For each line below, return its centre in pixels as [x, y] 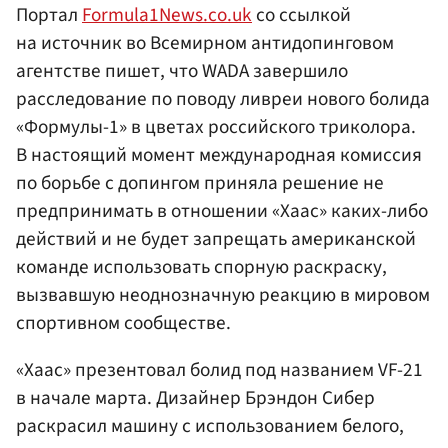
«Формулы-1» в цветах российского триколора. [216, 127]
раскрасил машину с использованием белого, [210, 426]
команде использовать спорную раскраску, [201, 267]
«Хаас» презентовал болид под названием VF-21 [219, 370]
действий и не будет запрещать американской [216, 239]
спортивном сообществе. [123, 323]
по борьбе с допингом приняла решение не [200, 183]
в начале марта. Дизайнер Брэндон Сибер [195, 398]
